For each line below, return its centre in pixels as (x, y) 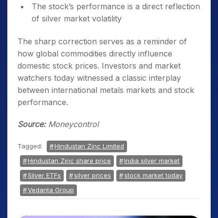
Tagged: (31, 146)
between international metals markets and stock (106, 90)
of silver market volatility (77, 18)
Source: (32, 124)
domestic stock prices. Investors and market (99, 66)
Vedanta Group (51, 190)
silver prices (92, 175)
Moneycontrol (72, 124)
